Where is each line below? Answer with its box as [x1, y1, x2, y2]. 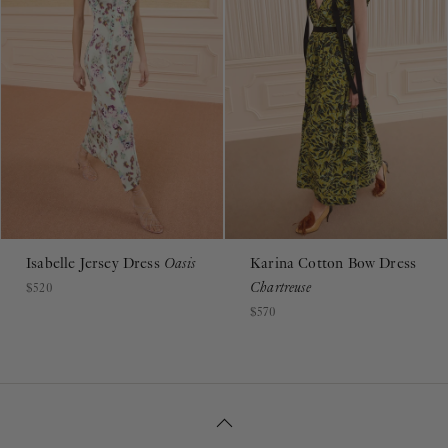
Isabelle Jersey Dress [26, 237, 164, 257]
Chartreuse [250, 261, 311, 281]
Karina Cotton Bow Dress [250, 237, 417, 257]
